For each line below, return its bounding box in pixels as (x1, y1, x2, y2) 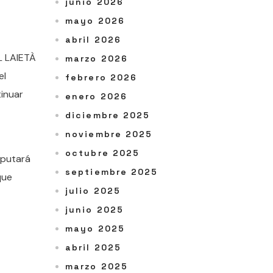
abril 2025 (65, 242, 121, 253)
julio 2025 (65, 185, 121, 197)
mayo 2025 (65, 223, 125, 235)
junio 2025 (65, 204, 124, 216)
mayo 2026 (65, 15, 125, 27)
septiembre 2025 (65, 166, 158, 178)
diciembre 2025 (65, 110, 151, 121)
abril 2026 (65, 34, 121, 46)
